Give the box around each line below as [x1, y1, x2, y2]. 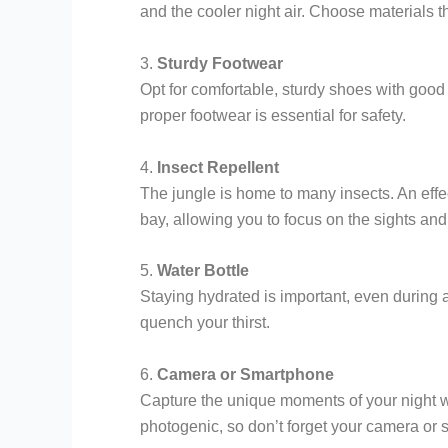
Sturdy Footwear [157, 54, 283, 72]
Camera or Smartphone [157, 365, 334, 383]
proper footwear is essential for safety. [140, 106, 406, 124]
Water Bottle [157, 262, 249, 280]
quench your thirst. [140, 314, 270, 332]
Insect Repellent [157, 158, 279, 176]
